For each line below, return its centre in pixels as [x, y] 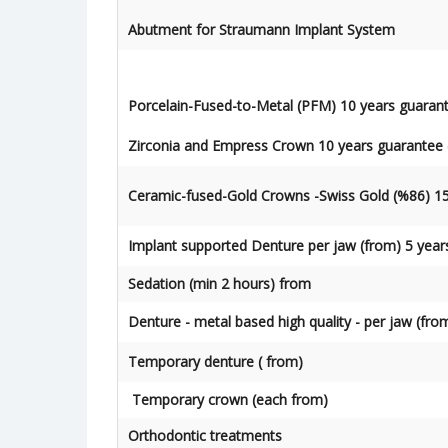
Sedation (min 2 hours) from [219, 283]
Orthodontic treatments [205, 435]
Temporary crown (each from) [228, 399]
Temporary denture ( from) [215, 361]
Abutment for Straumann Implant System [261, 29]
